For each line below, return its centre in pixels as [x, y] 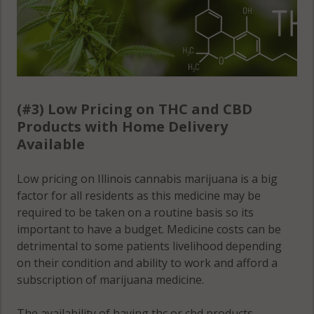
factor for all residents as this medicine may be [139, 196]
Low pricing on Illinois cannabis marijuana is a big [148, 179]
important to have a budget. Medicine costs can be [149, 230]
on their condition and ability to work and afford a [148, 263]
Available [51, 144]
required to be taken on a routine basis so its [136, 213]
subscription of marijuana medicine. [111, 280]
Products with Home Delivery [123, 127]
